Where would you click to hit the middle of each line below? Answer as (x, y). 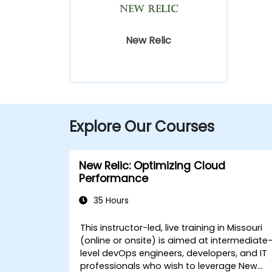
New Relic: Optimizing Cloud (152, 165)
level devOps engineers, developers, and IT (174, 253)
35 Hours (110, 200)
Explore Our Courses (142, 126)
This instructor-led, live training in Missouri (172, 227)
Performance (114, 178)
